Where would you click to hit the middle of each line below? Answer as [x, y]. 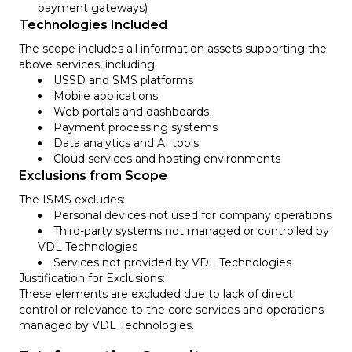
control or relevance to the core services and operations [171, 309]
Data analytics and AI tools [126, 143]
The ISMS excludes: [72, 199]
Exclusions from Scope [93, 175]
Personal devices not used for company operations [192, 215]
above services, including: [88, 64]
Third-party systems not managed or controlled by [191, 231]
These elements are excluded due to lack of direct [156, 293]
